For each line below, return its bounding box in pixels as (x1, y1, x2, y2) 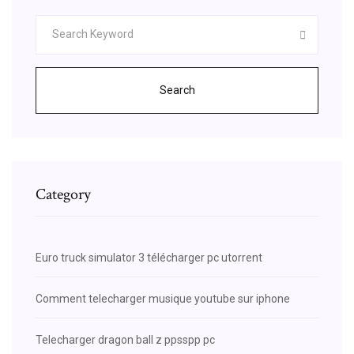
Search (159, 83, 195, 96)
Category (36, 183, 91, 205)
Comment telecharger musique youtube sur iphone (36, 292, 290, 305)
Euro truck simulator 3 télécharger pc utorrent (36, 250, 262, 264)
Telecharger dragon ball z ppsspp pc (36, 333, 215, 346)
